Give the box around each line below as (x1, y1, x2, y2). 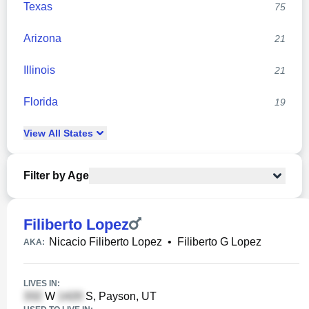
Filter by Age (23, 170, 89, 181)
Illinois (23, 64, 55, 76)
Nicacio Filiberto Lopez (49, 236, 162, 248)
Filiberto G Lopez (177, 236, 261, 248)
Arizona (23, 32, 61, 44)
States (61, 128, 93, 139)
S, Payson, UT (83, 290, 157, 302)
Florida (23, 96, 58, 108)
